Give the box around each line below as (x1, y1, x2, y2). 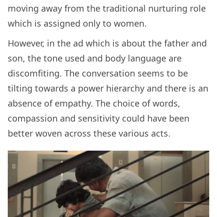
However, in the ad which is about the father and (8, 37, 207, 49)
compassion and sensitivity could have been (8, 112, 189, 124)
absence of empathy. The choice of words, (8, 97, 180, 109)
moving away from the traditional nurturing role (8, 2, 206, 14)
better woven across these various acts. (8, 127, 170, 139)
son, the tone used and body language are (8, 52, 182, 64)
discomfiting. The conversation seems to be (8, 67, 188, 79)
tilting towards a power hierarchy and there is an (8, 82, 208, 94)
